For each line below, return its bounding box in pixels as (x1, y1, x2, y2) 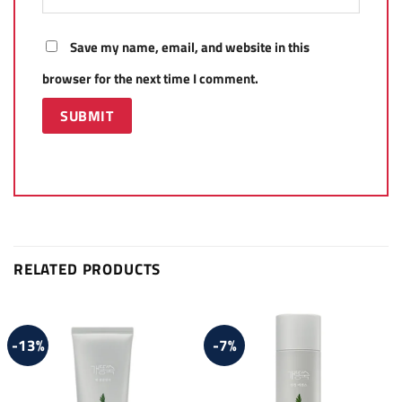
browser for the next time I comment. (42, 68, 258, 90)
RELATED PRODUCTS (13, 257, 162, 280)
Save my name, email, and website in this (70, 37, 310, 58)
